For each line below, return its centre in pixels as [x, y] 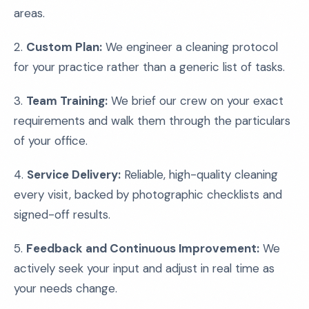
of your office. [51, 141]
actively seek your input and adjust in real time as [144, 268]
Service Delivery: [74, 175]
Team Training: [67, 101]
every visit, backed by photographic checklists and [148, 195]
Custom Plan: [64, 47]
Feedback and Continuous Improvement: [143, 248]
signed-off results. [62, 215]
